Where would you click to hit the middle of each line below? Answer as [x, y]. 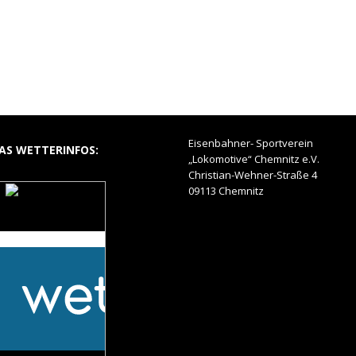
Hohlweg [42, 222]
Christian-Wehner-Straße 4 [252, 175]
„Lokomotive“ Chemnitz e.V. [253, 159]
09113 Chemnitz [226, 191]
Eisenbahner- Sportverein [250, 143]
